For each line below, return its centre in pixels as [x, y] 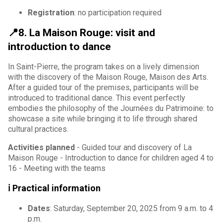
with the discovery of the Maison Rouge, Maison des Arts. [108, 77]
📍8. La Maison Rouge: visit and [82, 32]
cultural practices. [38, 129]
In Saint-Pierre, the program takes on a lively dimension [104, 66]
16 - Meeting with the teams [57, 168]
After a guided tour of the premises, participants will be [103, 87]
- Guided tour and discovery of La [133, 147]
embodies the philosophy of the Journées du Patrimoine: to [111, 108]
